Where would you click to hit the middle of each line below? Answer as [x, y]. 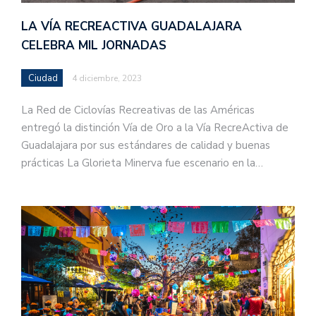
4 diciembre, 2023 [107, 79]
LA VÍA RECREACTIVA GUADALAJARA [132, 27]
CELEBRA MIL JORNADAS [94, 46]
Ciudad [43, 79]
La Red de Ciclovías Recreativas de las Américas [138, 110]
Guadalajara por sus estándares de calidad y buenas [146, 146]
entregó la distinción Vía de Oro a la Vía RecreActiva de [155, 128]
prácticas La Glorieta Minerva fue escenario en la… [142, 163]
